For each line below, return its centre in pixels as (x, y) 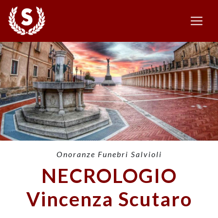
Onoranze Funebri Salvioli (109, 154)
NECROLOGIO (109, 176)
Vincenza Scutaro (109, 199)
